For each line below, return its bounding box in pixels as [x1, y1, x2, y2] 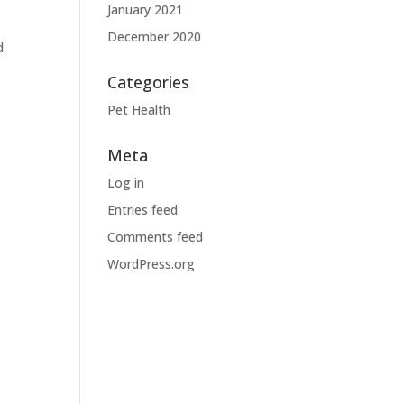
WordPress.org [107, 255, 196, 272]
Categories [107, 71, 190, 93]
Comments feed [107, 228, 204, 245]
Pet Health [107, 101, 171, 118]
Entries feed [107, 201, 179, 218]
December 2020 [107, 28, 202, 45]
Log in [107, 174, 145, 191]
